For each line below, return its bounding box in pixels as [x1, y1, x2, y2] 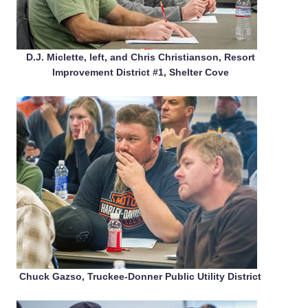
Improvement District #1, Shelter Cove [52, 66, 229, 78]
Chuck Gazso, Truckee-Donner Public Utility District [19, 270, 261, 282]
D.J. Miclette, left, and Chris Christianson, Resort [25, 51, 255, 63]
